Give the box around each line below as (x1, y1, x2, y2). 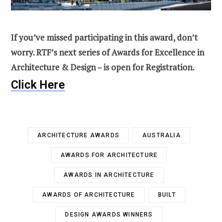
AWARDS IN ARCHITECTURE (63, 171, 155, 178)
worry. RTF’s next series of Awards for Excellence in (11, 46, 204, 58)
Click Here (11, 77, 65, 92)
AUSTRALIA (142, 131, 181, 139)
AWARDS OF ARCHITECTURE (42, 191, 135, 198)
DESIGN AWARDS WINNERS (65, 211, 153, 218)
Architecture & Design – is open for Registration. (11, 61, 194, 73)
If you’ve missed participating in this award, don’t (11, 31, 198, 43)
